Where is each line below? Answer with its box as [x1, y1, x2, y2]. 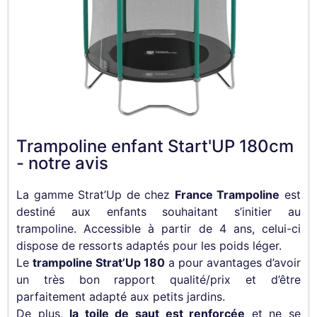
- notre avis [16, 152, 108, 173]
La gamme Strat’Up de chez [16, 187, 175, 202]
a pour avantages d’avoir [165, 255, 301, 270]
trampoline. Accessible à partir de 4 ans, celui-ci [16, 221, 301, 236]
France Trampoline [174, 187, 280, 202]
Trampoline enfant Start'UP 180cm [16, 135, 294, 156]
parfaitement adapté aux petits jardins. [16, 289, 225, 304]
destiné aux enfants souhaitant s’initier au [16, 204, 301, 219]
